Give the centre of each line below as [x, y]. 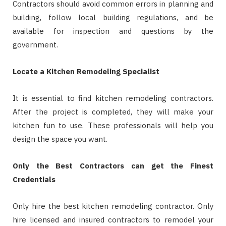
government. [35, 45]
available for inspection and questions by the [113, 31]
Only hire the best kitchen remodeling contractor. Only [113, 206]
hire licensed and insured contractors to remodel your [113, 220]
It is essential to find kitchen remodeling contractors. [113, 98]
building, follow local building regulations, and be [113, 17]
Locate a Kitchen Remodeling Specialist [86, 71]
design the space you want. [60, 139]
